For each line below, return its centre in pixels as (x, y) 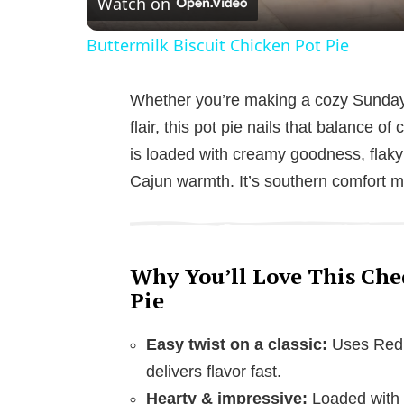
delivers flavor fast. (214, 371)
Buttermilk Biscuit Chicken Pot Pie (218, 45)
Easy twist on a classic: (237, 344)
